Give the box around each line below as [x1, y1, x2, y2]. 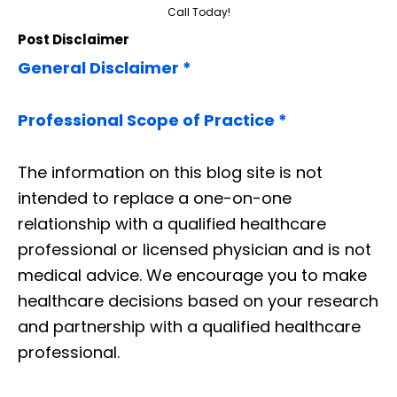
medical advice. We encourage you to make [18, 263, 367, 286]
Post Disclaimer [18, 29, 129, 49]
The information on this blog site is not [18, 160, 323, 183]
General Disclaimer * [18, 56, 191, 79]
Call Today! [167, 4, 230, 19]
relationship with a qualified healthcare [18, 212, 326, 235]
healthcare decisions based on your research [18, 289, 378, 312]
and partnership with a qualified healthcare [18, 315, 361, 338]
